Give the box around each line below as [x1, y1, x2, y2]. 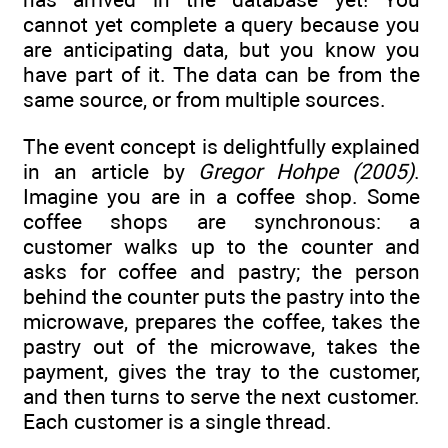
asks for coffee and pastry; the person [23, 258, 420, 284]
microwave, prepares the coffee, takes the [23, 308, 420, 334]
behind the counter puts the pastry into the [23, 283, 420, 309]
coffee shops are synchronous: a [23, 208, 420, 234]
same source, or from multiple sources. [23, 87, 386, 113]
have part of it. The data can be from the [23, 62, 420, 88]
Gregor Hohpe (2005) [198, 158, 415, 184]
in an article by [23, 158, 199, 184]
